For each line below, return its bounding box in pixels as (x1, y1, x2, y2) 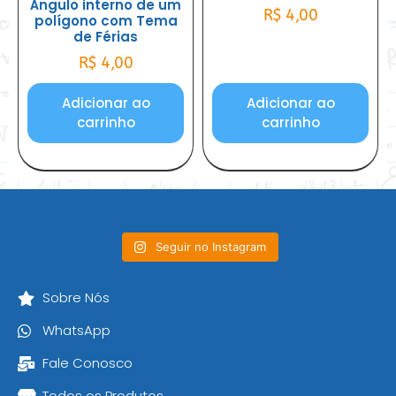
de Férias (73, 27, 138, 46)
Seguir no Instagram (156, 240, 267, 255)
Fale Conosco (42, 354, 133, 373)
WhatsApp (42, 321, 111, 340)
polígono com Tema (34, 11, 178, 30)
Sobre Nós (42, 288, 110, 308)
